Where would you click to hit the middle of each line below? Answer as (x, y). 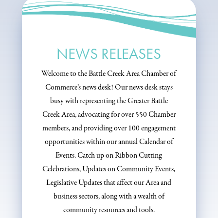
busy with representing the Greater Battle (109, 101)
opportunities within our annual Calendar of (109, 142)
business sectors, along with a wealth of (109, 197)
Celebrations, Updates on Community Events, (109, 169)
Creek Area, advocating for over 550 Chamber (109, 115)
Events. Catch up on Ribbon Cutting (109, 156)
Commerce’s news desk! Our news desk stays (109, 88)
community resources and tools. (109, 210)
